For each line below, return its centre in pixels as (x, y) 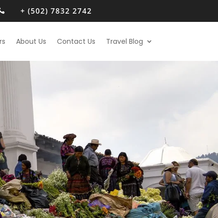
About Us (31, 41)
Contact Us (76, 41)
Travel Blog (124, 41)
